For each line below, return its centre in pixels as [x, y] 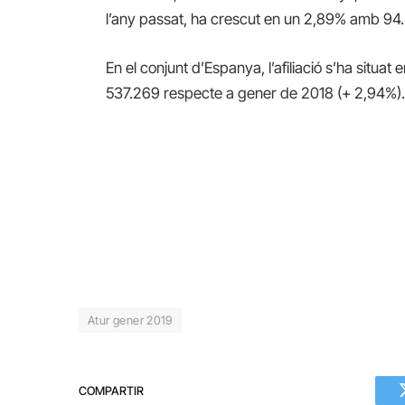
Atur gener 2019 [130, 320]
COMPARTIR [111, 390]
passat [162, 19]
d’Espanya [227, 67]
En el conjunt [147, 67]
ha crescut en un [246, 19]
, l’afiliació [292, 67]
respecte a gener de [231, 93]
